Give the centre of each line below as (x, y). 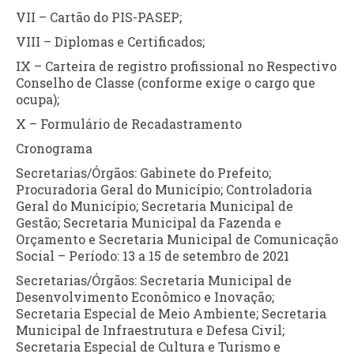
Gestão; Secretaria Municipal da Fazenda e (149, 222)
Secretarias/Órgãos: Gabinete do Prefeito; (143, 172)
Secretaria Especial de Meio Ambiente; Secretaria (171, 313)
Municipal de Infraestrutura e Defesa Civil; (150, 330)
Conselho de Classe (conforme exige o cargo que (166, 82)
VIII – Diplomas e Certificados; (110, 41)
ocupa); (38, 99)
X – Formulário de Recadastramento (129, 123)
